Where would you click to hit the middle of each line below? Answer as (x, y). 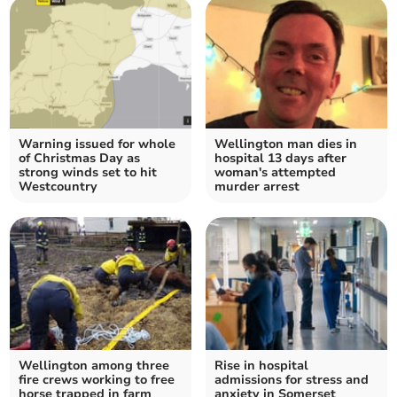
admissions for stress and (292, 379)
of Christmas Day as (80, 158)
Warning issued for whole (97, 144)
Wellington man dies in (286, 144)
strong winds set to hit (88, 172)
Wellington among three (94, 365)
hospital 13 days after (280, 158)
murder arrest (257, 186)
